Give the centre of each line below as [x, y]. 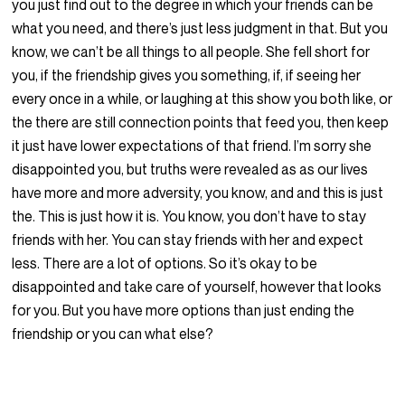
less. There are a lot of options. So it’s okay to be [165, 264]
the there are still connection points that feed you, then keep [201, 122]
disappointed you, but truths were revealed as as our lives [190, 170]
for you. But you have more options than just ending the [184, 311]
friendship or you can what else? [113, 334]
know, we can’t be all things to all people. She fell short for [191, 52]
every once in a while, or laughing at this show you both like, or [202, 99]
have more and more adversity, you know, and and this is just [198, 193]
